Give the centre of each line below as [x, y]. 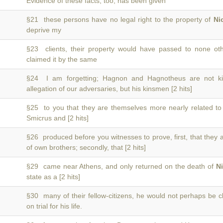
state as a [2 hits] [53, 177]
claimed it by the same [62, 59]
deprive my [44, 30]
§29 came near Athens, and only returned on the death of [121, 166]
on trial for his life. [54, 206]
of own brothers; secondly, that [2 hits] [86, 147]
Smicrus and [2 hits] [57, 118]
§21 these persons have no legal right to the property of [120, 19]
